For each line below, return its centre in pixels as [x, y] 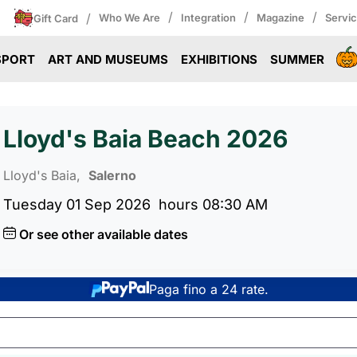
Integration [208, 18]
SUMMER [297, 59]
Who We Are [129, 18]
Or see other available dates [104, 234]
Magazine [280, 18]
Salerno [112, 175]
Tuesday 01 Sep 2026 [77, 204]
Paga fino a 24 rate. [209, 289]
